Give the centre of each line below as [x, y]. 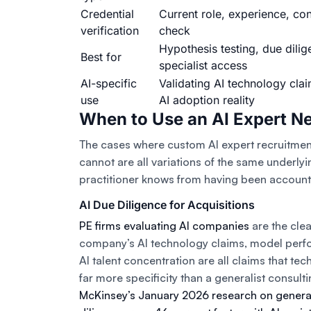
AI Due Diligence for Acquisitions [167, 205]
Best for [101, 57]
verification [110, 31]
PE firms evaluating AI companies [164, 226]
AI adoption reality [207, 100]
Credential [107, 14]
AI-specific [109, 84]
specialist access [203, 66]
